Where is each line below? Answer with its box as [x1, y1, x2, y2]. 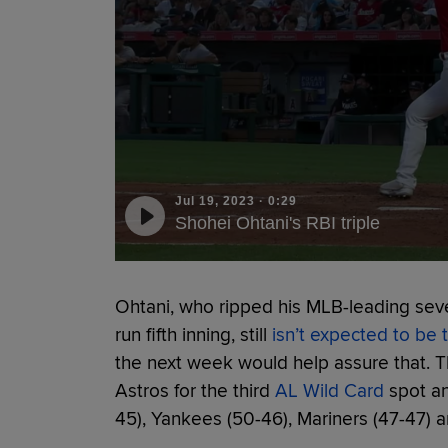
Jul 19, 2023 [174, 193, 255, 208]
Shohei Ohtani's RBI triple [174, 212, 380, 233]
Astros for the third [114, 378, 275, 403]
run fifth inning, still [114, 322, 272, 347]
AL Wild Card [274, 378, 384, 403]
